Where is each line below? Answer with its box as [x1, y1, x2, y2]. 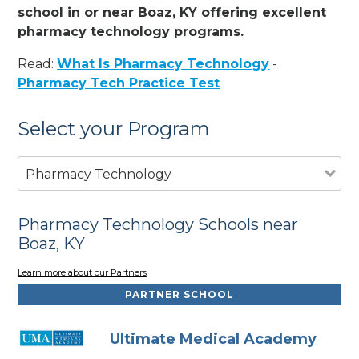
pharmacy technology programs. [18, 23, 244, 39]
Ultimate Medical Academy [110, 330, 317, 349]
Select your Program [18, 116, 211, 140]
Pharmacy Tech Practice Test [18, 75, 220, 91]
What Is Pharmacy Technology [57, 55, 270, 71]
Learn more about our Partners [18, 267, 147, 279]
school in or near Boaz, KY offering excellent [18, 4, 327, 20]
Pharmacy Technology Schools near [18, 214, 299, 234]
